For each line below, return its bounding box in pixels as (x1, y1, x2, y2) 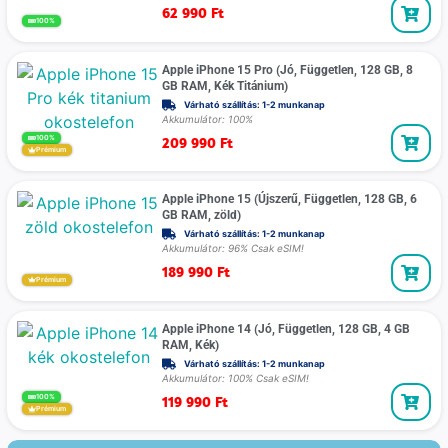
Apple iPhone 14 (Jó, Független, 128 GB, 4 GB (161, 321, 410, 336)
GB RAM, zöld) (161, 208, 241, 223)
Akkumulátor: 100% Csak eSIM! (161, 371, 309, 384)
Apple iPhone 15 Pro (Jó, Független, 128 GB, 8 (161, 62, 413, 77)
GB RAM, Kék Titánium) (161, 78, 288, 93)
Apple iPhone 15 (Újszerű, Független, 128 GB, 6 (161, 192, 417, 207)
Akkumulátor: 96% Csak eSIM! (161, 242, 304, 255)
